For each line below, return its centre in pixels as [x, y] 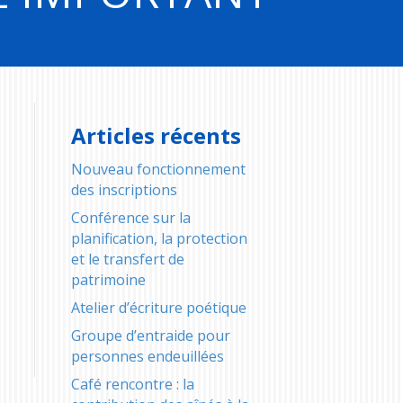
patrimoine [108, 279]
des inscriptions [124, 189]
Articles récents [156, 135]
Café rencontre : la [132, 384]
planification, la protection [159, 238]
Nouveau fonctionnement [158, 169]
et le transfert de [127, 259]
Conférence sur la [130, 217]
